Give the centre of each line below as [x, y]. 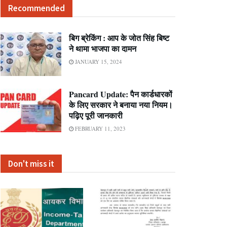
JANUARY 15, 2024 [98, 62]
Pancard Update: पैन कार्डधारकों [121, 94]
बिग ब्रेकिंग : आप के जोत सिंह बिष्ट [119, 38]
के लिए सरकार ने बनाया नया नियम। [121, 104]
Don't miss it [31, 163]
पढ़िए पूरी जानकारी [96, 115]
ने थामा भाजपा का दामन [103, 48]
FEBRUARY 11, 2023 [100, 128]
